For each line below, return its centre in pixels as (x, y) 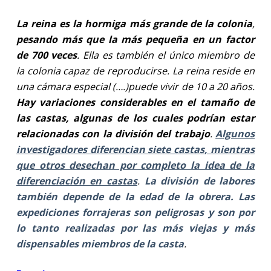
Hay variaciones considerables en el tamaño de (135, 102)
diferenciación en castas (77, 181)
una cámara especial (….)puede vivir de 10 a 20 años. (135, 86)
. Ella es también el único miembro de (166, 55)
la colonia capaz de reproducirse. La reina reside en (135, 70)
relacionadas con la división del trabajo (113, 133)
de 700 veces (47, 55)
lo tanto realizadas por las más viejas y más (135, 228)
